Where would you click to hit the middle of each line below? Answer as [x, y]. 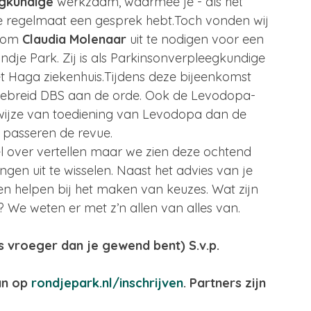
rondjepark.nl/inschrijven [107, 283]
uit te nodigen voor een [197, 39]
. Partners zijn [226, 283]
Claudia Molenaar [74, 39]
